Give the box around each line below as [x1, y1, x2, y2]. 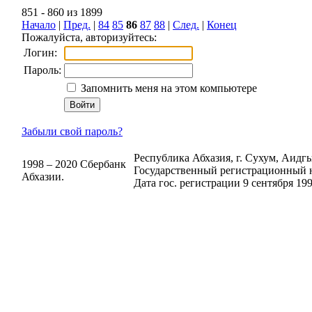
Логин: [24, 47, 57, 58]
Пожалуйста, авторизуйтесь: [22, 31, 157, 43]
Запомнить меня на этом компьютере [78, 82, 257, 94]
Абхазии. [22, 171, 64, 182]
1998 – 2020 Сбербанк [22, 158, 126, 170]
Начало [22, 19, 56, 31]
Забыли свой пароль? [22, 125, 123, 137]
